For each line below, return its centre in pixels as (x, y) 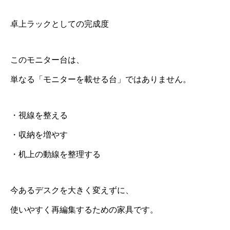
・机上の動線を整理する (55, 154)
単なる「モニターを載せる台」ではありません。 (101, 79)
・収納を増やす (39, 135)
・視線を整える (39, 115)
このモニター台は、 (47, 60)
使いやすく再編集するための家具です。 (84, 210)
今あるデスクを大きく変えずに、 (72, 190)
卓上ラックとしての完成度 (60, 24)
